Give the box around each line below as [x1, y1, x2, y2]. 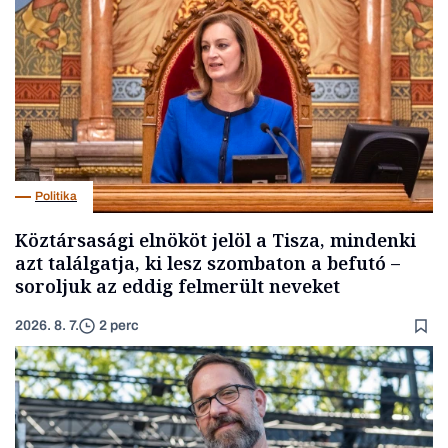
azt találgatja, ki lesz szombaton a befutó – [15, 250, 400, 275]
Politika [35, 189, 77, 204]
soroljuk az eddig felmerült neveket [15, 273, 340, 298]
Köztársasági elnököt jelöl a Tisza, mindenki [15, 227, 416, 252]
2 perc [99, 318, 139, 334]
